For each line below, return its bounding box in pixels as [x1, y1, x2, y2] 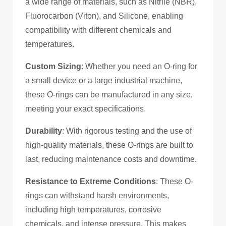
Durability [25, 126, 62, 135]
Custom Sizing [25, 62, 81, 71]
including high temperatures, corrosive [25, 205, 161, 214]
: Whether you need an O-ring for [81, 62, 197, 71]
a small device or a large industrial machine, [25, 76, 182, 85]
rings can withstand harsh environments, [25, 191, 169, 200]
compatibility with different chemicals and [25, 25, 172, 34]
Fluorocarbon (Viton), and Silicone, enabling [25, 11, 183, 20]
